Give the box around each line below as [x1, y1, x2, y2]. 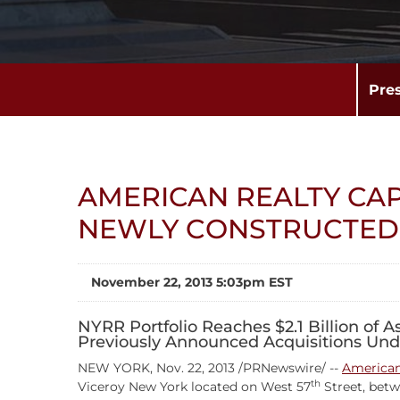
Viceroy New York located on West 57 [78, 379, 311, 395]
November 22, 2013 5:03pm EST [91, 274, 293, 290]
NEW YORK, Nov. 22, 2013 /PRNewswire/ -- [78, 360, 342, 376]
